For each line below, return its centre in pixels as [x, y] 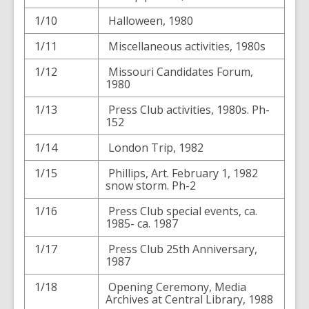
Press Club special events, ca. [181, 211]
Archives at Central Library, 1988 [189, 299]
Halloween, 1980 [149, 21]
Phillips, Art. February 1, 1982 [182, 173]
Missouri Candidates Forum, [179, 72]
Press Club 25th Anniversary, [181, 249]
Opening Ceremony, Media [176, 287]
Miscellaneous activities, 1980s [186, 46]
